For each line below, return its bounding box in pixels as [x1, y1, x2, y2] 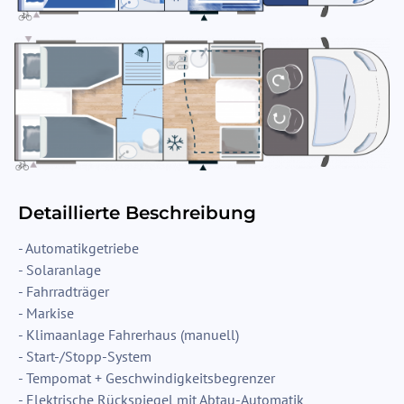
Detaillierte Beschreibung [18, 202, 256, 225]
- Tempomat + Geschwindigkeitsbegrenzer [18, 369, 275, 388]
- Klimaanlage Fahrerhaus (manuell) [18, 326, 239, 344]
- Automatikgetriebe [18, 239, 139, 258]
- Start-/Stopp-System [18, 347, 151, 366]
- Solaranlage [18, 261, 101, 280]
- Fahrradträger [18, 282, 109, 301]
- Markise [18, 304, 74, 323]
